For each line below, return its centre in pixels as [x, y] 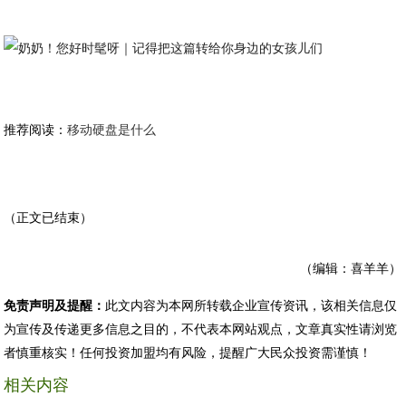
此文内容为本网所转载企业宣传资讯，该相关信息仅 [251, 306]
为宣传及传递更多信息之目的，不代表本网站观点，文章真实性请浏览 [201, 329]
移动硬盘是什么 [112, 130]
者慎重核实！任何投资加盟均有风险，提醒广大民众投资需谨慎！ [188, 353]
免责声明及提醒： [55, 306]
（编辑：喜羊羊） [351, 269]
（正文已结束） [48, 218]
